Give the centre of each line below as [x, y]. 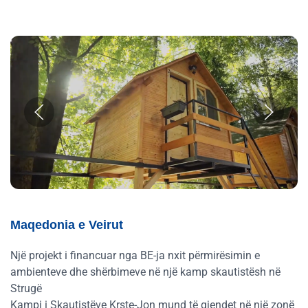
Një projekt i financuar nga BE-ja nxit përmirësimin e [135, 255]
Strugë [26, 288]
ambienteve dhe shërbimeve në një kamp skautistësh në [145, 272]
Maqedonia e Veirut [67, 224]
